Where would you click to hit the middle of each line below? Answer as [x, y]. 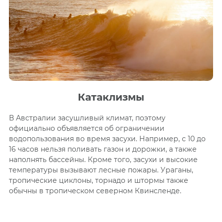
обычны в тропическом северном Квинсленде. [95, 191]
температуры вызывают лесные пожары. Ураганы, [101, 170]
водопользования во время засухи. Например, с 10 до [107, 139]
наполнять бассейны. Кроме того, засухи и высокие [103, 159]
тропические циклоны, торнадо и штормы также [98, 180]
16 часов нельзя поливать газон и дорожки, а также [103, 149]
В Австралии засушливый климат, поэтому [87, 118]
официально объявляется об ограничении [86, 128]
